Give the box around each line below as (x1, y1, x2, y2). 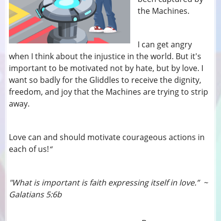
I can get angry (138, 39, 192, 50)
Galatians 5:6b (9, 189, 159, 200)
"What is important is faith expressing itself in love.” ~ (9, 177, 208, 188)
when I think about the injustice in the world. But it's (9, 51, 202, 62)
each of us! (9, 144, 49, 155)
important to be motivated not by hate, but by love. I (9, 63, 204, 74)
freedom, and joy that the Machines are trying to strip (9, 86, 209, 98)
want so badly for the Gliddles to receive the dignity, (9, 74, 202, 86)
